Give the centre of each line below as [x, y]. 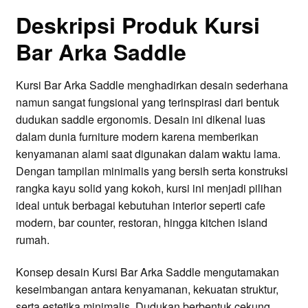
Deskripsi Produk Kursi [137, 24]
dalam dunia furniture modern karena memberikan [137, 136]
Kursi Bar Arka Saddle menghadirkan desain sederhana [152, 85]
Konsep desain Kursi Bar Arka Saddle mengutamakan [147, 272]
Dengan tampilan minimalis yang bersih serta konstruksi [152, 170]
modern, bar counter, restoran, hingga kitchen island [141, 222]
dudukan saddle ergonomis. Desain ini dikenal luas [140, 119]
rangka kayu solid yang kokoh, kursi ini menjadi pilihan [148, 188]
